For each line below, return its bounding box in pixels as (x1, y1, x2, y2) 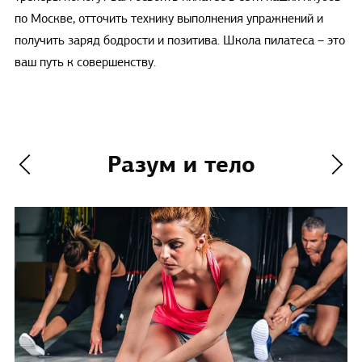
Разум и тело (107, 154, 255, 178)
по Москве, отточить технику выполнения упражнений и (14, 12, 323, 26)
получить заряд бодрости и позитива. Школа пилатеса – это (14, 34, 345, 48)
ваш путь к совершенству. (14, 56, 156, 69)
